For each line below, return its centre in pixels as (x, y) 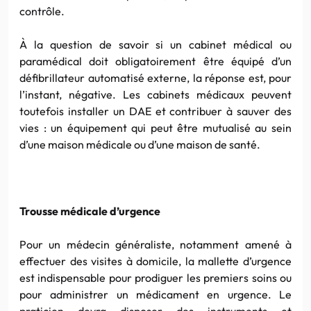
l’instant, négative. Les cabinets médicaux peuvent (155, 94)
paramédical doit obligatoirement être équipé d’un (155, 61)
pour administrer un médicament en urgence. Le (155, 294)
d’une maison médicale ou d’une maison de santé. (140, 144)
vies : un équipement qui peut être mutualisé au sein (155, 127)
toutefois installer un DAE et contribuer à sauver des (155, 111)
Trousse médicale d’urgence (90, 211)
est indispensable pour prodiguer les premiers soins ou (155, 277)
